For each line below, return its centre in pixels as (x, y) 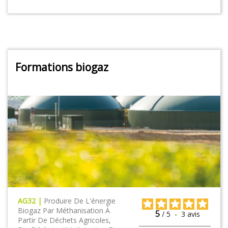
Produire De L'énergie (80, 201)
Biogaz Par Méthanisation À (64, 210)
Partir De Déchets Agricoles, (64, 220)
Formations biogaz (62, 67)
